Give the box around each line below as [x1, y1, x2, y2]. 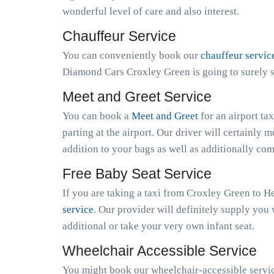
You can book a [62, 110, 131, 122]
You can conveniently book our [62, 50, 201, 61]
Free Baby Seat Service [62, 166, 212, 182]
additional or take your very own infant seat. [62, 220, 254, 232]
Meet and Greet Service [62, 89, 212, 105]
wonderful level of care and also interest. [62, 6, 239, 17]
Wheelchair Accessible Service [62, 243, 257, 259]
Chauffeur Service [62, 28, 176, 44]
